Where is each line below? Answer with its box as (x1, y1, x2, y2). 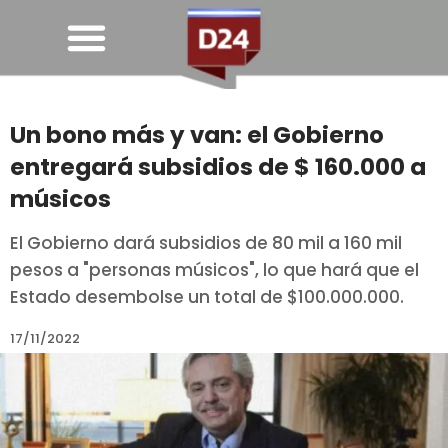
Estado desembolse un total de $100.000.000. (10, 285, 404, 310)
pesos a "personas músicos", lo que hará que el (10, 258, 419, 283)
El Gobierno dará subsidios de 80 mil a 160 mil (10, 231, 402, 256)
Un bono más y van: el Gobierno (10, 119, 384, 152)
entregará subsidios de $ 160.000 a (10, 151, 426, 184)
